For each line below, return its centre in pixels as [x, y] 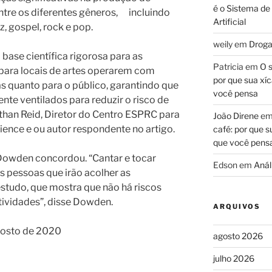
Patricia [228, 66]
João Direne [236, 115]
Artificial [229, 21]
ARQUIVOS [236, 206]
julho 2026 [233, 258]
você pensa [235, 93]
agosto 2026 [238, 236]
